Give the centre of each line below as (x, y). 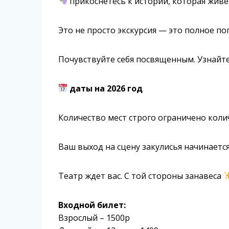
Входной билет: (92, 205)
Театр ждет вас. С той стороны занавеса (141, 176)
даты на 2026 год (105, 88)
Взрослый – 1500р (94, 217)
